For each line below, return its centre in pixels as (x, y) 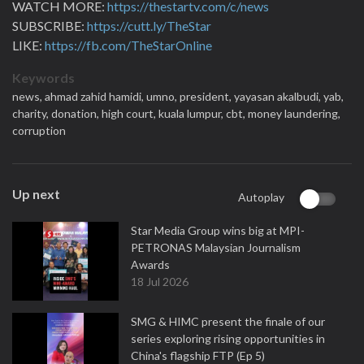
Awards (150, 264)
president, (207, 96)
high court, (130, 113)
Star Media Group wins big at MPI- (218, 230)
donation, (76, 113)
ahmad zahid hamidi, (95, 96)
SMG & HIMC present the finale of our (228, 321)
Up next (36, 194)
